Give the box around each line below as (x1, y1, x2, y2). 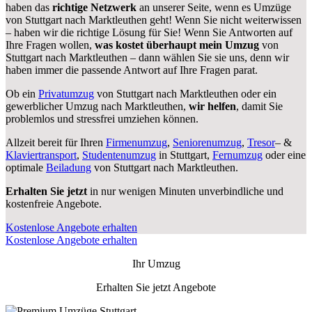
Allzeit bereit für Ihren (6, 136, 106, 148)
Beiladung (46, 161, 91, 173)
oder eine (263, 148, 306, 161)
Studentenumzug (82, 148, 156, 161)
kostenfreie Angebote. (6, 197, 102, 210)
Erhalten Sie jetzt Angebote (96, 281, 216, 293)
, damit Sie (236, 100, 283, 112)
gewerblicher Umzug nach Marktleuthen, (6, 100, 189, 112)
